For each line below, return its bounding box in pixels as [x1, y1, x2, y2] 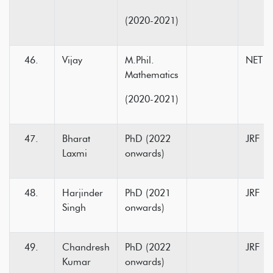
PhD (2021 [125, 187, 171, 199]
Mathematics [125, 69, 179, 80]
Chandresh [62, 241, 110, 253]
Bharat [62, 133, 90, 144]
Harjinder [62, 187, 103, 199]
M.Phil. [125, 54, 154, 66]
